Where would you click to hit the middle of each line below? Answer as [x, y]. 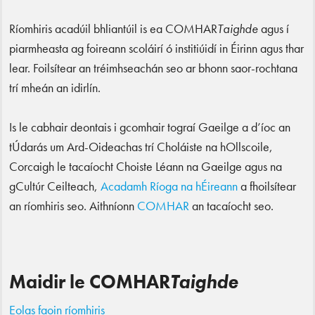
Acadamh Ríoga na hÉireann [169, 186]
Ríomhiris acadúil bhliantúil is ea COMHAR [113, 29]
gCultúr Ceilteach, [55, 186]
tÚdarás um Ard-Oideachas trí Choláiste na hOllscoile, [141, 147]
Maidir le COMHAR [90, 282]
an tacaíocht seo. [231, 206]
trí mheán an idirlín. [55, 88]
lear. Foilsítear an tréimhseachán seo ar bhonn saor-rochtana [153, 68]
